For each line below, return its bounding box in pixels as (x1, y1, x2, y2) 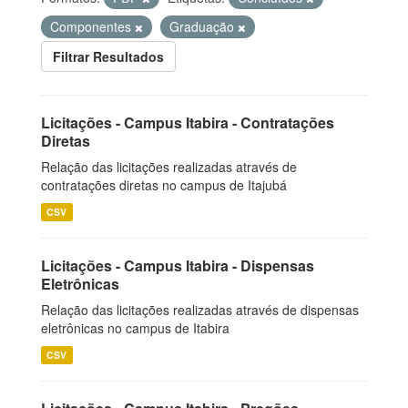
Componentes (50, 17, 135, 36)
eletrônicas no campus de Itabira (41, 319, 229, 337)
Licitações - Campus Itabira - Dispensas (41, 255, 314, 276)
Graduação (169, 17, 238, 36)
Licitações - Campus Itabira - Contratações (41, 112, 334, 133)
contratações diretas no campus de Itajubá (41, 176, 287, 194)
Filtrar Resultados (53, 47, 164, 66)
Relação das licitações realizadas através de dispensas (41, 301, 359, 319)
